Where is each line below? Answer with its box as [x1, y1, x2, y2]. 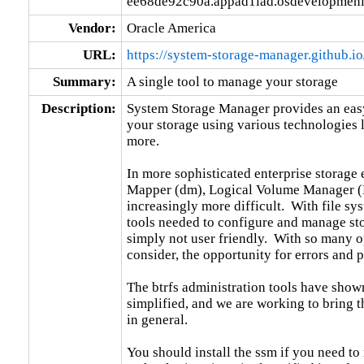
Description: [41, 100, 116, 116]
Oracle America [126, 19, 216, 36]
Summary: [52, 73, 116, 89]
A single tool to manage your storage [126, 73, 338, 89]
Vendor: [67, 19, 116, 36]
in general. [126, 311, 188, 327]
